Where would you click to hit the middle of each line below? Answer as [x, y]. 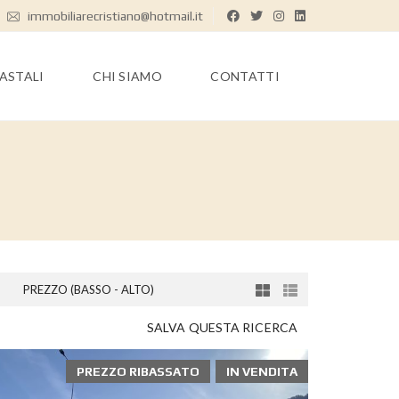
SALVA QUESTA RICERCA [222, 327]
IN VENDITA [262, 371]
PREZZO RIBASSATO [138, 371]
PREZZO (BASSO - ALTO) [89, 289]
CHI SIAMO [127, 76]
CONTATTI [245, 76]
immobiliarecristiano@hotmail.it [114, 16]
